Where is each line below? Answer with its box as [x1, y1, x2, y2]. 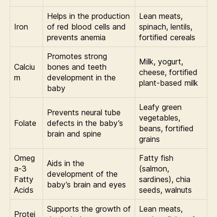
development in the [47, 72, 116, 82]
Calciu [14, 62, 35, 72]
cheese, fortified [139, 67, 198, 77]
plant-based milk [139, 77, 198, 88]
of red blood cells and [47, 21, 126, 31]
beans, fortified [139, 123, 194, 133]
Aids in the [47, 158, 84, 168]
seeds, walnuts [139, 185, 192, 195]
